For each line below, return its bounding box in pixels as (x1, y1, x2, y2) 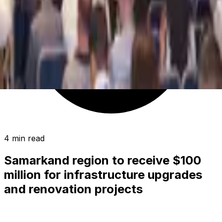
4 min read (4, 133, 45, 143)
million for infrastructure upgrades (4, 167, 202, 182)
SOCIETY (4, 206, 39, 216)
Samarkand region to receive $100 (4, 153, 201, 167)
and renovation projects (4, 181, 143, 196)
